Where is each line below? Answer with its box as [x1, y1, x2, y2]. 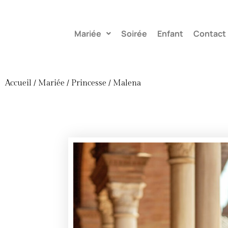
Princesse [71, 78, 106, 89]
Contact [193, 28, 226, 40]
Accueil [5, 78, 32, 89]
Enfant [157, 28, 183, 40]
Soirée [121, 28, 147, 40]
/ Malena [106, 78, 141, 89]
